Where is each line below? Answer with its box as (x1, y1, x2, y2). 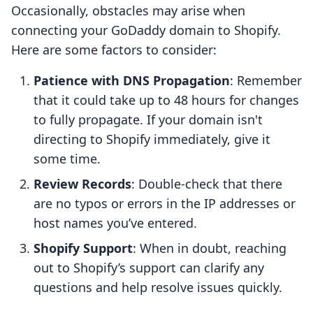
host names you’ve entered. (34, 214, 197, 232)
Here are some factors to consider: (11, 41, 217, 59)
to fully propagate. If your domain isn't (34, 111, 263, 129)
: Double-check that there (131, 175, 282, 193)
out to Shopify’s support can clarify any (34, 259, 264, 277)
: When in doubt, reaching (133, 240, 286, 257)
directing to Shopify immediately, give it (34, 131, 270, 148)
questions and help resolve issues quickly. (34, 279, 282, 296)
